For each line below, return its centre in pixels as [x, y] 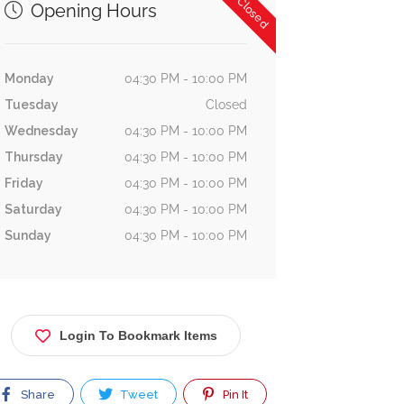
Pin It [234, 395]
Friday [23, 183]
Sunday [28, 235]
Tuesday [31, 105]
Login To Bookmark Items [138, 335]
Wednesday [41, 131]
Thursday [33, 157]
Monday [29, 78]
